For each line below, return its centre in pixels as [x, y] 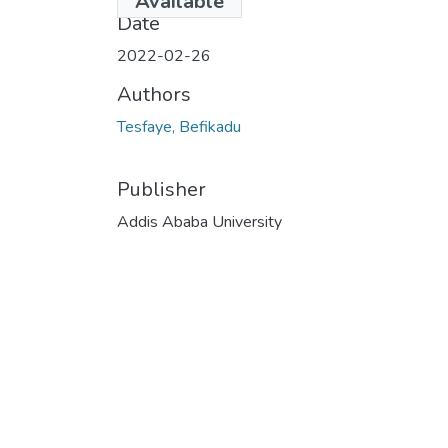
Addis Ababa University [199, 221]
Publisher [161, 189]
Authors [154, 94]
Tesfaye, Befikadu [179, 126]
